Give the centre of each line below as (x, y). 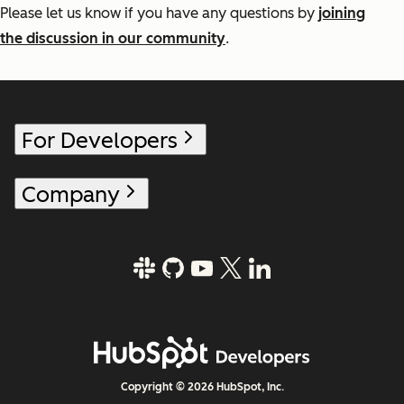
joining (342, 14)
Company (71, 195)
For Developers (100, 141)
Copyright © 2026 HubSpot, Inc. (202, 387)
